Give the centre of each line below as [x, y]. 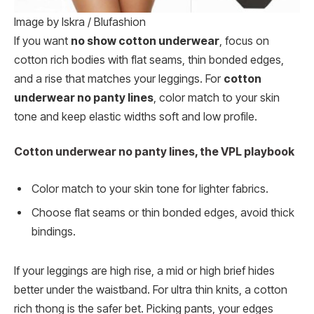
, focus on [244, 41]
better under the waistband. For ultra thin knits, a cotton [151, 290]
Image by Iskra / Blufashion [80, 22]
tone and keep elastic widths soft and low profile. [136, 117]
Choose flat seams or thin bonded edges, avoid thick [163, 213]
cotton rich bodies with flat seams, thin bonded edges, [149, 60]
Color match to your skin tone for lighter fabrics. [150, 189]
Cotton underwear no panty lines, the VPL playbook [154, 151]
